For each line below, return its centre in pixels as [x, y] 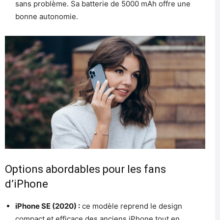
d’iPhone [27, 184]
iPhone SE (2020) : [48, 206]
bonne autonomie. [47, 16]
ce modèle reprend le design [131, 206]
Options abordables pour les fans [85, 169]
